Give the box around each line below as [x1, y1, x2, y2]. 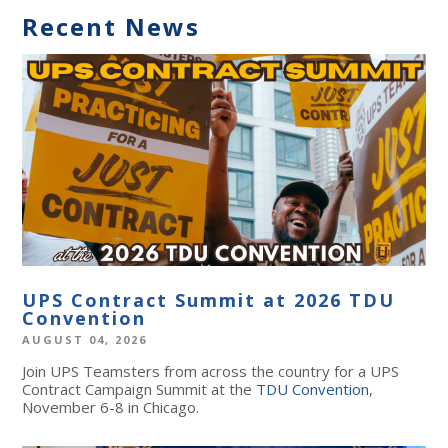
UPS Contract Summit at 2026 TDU [22, 288, 396, 313]
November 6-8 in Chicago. [22, 397, 200, 418]
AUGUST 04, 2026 [22, 332, 148, 348]
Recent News [22, 10, 201, 43]
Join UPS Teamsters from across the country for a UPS [22, 361, 400, 382]
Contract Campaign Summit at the [22, 379, 257, 400]
